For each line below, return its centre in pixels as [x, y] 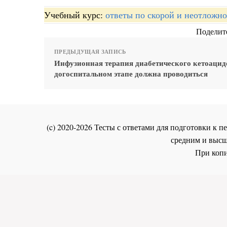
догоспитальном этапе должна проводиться [131, 74]
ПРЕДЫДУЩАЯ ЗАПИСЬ [90, 52]
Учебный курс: [75, 15]
